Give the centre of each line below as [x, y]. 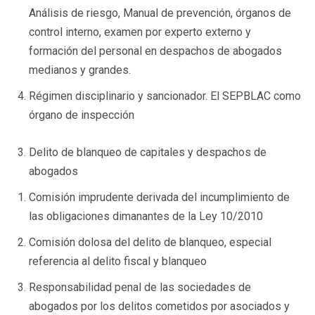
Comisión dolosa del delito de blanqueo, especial [150, 242]
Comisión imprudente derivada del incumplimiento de [159, 197]
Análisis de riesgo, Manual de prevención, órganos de [160, 13]
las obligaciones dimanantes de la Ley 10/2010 [146, 216]
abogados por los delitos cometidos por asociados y [159, 306]
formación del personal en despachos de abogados [155, 51]
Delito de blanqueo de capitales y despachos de [148, 152]
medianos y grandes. [80, 70]
